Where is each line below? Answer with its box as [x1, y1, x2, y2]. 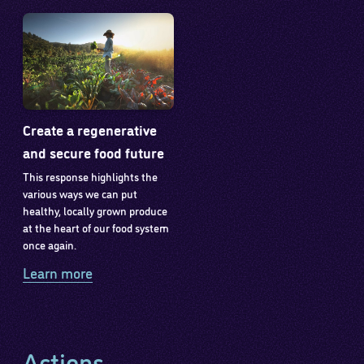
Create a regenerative [23, 119, 158, 139]
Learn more [23, 262, 93, 283]
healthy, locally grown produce [23, 201, 168, 218]
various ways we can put [23, 184, 138, 201]
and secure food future [23, 141, 165, 162]
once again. [23, 236, 77, 252]
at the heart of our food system [23, 219, 170, 235]
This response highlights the [23, 167, 158, 184]
